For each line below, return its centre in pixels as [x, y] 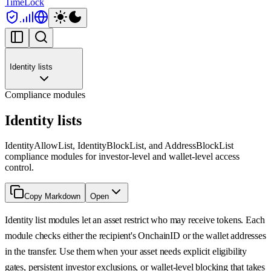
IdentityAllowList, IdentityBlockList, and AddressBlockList [119, 146]
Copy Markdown [52, 197]
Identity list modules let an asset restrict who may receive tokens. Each [135, 220]
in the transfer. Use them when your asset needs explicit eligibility [126, 252]
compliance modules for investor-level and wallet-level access [122, 157]
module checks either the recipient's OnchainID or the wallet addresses [135, 236]
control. [19, 168]
